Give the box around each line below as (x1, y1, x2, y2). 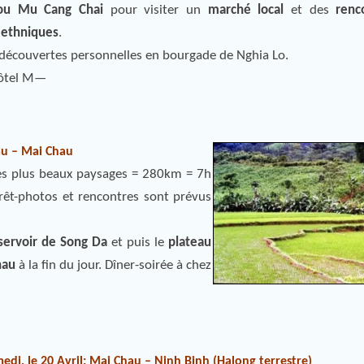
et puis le (107, 236, 168, 249)
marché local (207, 3, 284, 17)
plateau (168, 236, 211, 249)
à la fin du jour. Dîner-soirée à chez (15, 258, 211, 272)
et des (284, 3, 336, 17)
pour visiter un (103, 3, 208, 17)
